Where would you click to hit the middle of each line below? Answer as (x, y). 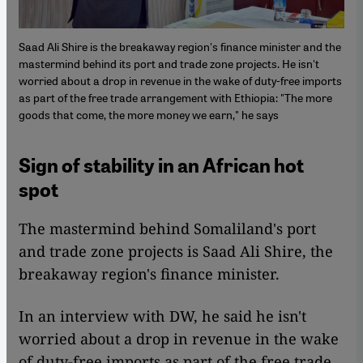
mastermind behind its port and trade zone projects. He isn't (169, 63)
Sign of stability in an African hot (161, 165)
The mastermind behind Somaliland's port (167, 228)
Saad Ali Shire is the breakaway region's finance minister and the (180, 46)
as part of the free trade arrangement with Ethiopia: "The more (175, 97)
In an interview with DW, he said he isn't (162, 316)
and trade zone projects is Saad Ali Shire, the (176, 251)
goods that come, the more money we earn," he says (149, 114)
